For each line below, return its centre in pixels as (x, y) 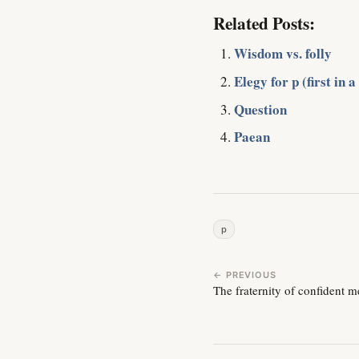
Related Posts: (264, 23)
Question (260, 109)
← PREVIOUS (245, 275)
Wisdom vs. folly (282, 53)
